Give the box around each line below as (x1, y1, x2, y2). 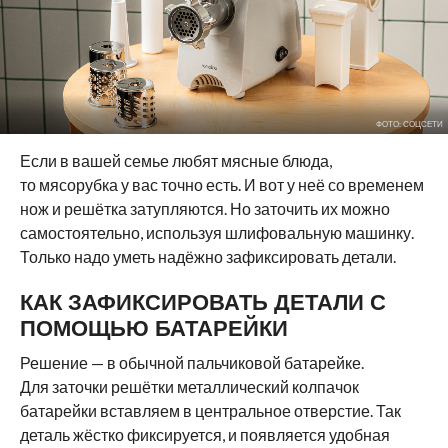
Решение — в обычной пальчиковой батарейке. (19, 352, 364, 372)
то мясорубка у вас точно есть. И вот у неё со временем (19, 174, 424, 194)
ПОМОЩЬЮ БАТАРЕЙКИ (19, 314, 288, 341)
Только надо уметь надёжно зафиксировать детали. (19, 246, 396, 266)
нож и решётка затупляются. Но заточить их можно (19, 198, 390, 218)
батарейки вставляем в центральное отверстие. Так (19, 400, 401, 420)
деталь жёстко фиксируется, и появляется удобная (19, 424, 390, 444)
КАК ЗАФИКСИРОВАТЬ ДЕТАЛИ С (19, 288, 386, 315)
